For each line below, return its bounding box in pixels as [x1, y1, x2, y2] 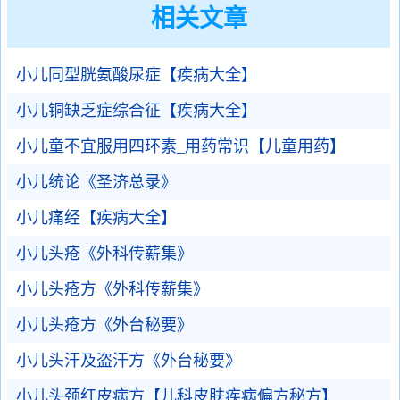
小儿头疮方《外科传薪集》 [16, 280, 209, 298]
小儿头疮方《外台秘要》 [16, 316, 193, 334]
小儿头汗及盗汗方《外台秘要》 [16, 352, 241, 370]
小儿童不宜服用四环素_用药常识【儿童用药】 [16, 137, 346, 155]
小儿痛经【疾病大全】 [16, 209, 177, 227]
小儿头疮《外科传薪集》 [16, 245, 193, 262]
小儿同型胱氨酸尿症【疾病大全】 [16, 66, 257, 84]
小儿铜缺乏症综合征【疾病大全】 [16, 102, 257, 120]
